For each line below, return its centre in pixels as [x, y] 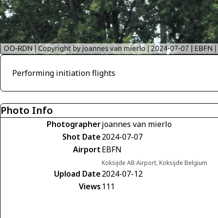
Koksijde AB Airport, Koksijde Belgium [154, 163]
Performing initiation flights [64, 73]
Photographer [74, 124]
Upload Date [77, 174]
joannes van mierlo [137, 124]
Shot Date [82, 137]
